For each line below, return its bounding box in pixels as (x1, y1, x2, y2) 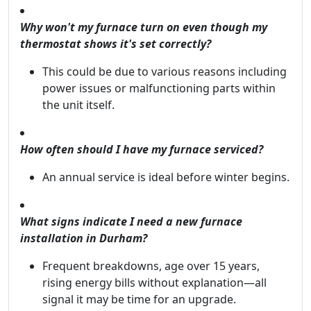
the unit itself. (42, 97, 115, 112)
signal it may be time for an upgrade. (42, 292, 236, 307)
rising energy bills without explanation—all (42, 275, 267, 290)
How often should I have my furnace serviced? (20, 142, 263, 157)
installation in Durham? (20, 230, 147, 246)
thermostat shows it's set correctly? (20, 36, 211, 51)
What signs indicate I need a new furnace (20, 214, 242, 229)
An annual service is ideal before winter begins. (42, 169, 289, 185)
